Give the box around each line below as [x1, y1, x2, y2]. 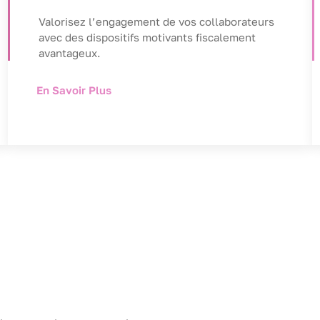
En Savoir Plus [36, 84, 111, 97]
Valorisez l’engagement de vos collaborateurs [38, 15, 274, 29]
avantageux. [38, 46, 101, 60]
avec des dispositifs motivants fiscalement [38, 31, 256, 44]
